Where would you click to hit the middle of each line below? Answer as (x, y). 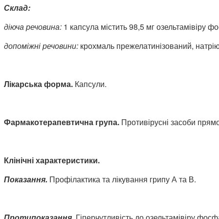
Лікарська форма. (39, 84)
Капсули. (91, 84)
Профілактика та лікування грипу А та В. (122, 179)
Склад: (17, 7)
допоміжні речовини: (41, 45)
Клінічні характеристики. (52, 160)
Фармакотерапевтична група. (62, 122)
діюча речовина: (34, 26)
